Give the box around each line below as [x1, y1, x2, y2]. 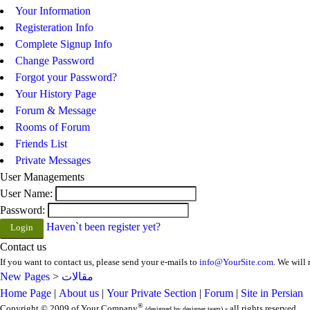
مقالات [62, 271, 93, 282]
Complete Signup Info [15, 38, 112, 50]
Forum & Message [15, 104, 96, 116]
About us [59, 287, 99, 299]
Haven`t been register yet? [46, 221, 161, 232]
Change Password [15, 55, 94, 66]
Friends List [15, 138, 67, 149]
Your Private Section [107, 287, 197, 299]
